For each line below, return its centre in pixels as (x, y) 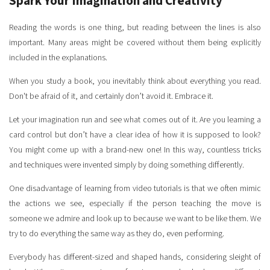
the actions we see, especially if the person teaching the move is (135, 203)
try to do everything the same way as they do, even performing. (117, 234)
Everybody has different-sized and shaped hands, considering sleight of (135, 257)
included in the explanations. (58, 58)
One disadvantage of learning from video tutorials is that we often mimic (135, 188)
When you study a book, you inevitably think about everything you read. (135, 81)
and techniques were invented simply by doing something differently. (127, 165)
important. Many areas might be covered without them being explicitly (135, 42)
